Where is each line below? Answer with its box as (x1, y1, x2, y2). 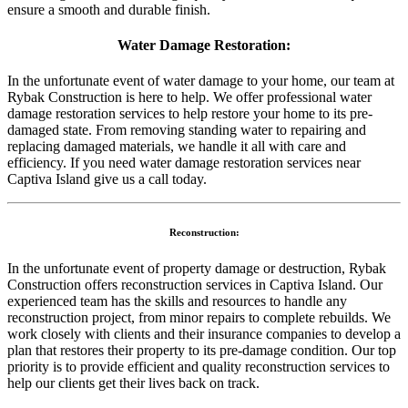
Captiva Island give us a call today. (7, 171, 207, 188)
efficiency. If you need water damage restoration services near (7, 155, 361, 171)
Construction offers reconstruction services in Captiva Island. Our (7, 277, 382, 293)
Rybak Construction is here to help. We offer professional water (7, 89, 372, 106)
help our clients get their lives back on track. (7, 375, 260, 392)
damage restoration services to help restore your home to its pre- (7, 106, 372, 122)
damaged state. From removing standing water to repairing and (7, 122, 366, 138)
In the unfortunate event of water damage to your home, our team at (7, 73, 394, 89)
